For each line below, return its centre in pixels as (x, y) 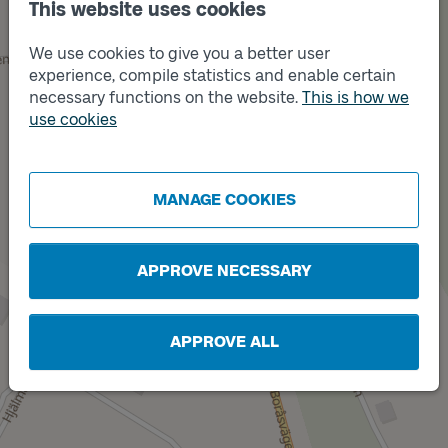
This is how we (355, 97)
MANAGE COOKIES (224, 199)
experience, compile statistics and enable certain (212, 75)
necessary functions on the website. (165, 97)
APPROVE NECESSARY (224, 270)
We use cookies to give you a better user (179, 53)
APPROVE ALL (224, 341)
